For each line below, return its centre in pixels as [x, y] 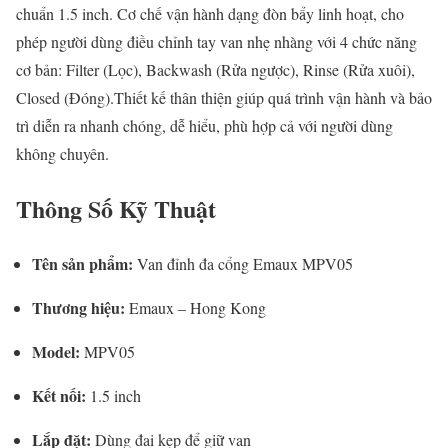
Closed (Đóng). [65, 97]
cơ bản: [41, 69]
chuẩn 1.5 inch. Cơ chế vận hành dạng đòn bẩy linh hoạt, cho [210, 13]
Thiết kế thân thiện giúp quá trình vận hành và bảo [273, 97]
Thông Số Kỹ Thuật [116, 208]
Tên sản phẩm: [82, 263]
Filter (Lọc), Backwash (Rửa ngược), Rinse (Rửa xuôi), [240, 69]
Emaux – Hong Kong [195, 307]
